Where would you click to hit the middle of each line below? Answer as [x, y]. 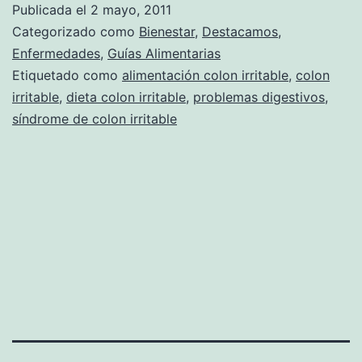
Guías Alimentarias [164, 53]
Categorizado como [76, 31]
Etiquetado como [67, 75]
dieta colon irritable [126, 97]
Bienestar [167, 31]
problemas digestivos [259, 97]
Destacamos [240, 31]
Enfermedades [56, 53]
